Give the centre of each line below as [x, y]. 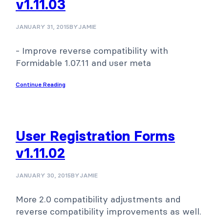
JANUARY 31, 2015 [43, 26]
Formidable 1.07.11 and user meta [83, 63]
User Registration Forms [95, 136]
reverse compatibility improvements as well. [109, 211]
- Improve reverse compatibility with [92, 50]
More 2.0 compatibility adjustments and [98, 199]
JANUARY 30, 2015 [43, 175]
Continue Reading [41, 84]
